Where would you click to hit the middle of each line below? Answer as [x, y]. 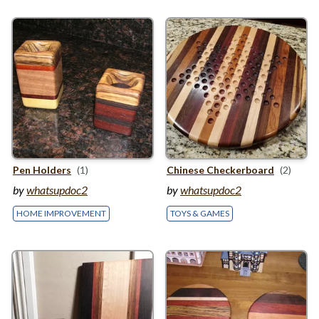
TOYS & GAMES [200, 213]
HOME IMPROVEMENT [61, 213]
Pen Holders [42, 170]
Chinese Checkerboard [220, 170]
